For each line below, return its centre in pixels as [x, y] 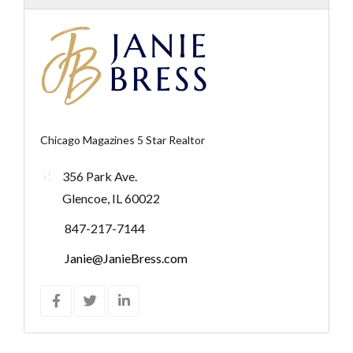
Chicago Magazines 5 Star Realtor [123, 140]
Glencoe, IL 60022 [111, 199]
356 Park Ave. [100, 176]
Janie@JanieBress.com [126, 258]
